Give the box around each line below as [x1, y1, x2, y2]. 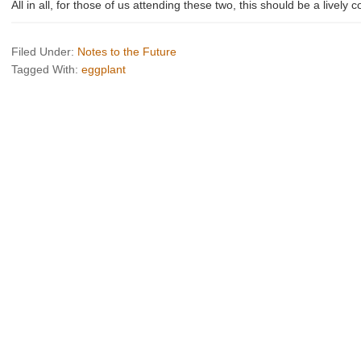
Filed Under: [11, 45, 77, 58]
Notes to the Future [77, 45, 176, 58]
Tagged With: [11, 63, 81, 76]
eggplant [81, 63, 126, 76]
